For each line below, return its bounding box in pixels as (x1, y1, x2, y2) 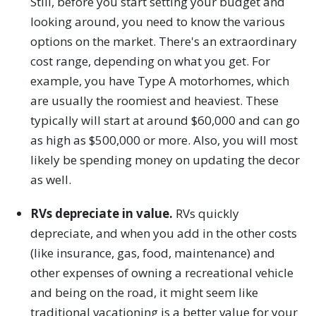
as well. (30, 171, 71, 188)
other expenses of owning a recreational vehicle (30, 265, 293, 281)
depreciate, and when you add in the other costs (30, 225, 297, 242)
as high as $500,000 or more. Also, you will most (30, 132, 298, 149)
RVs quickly (175, 205, 239, 222)
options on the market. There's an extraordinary (30, 33, 297, 50)
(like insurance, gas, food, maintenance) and (30, 245, 275, 262)
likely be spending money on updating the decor (30, 152, 300, 169)
